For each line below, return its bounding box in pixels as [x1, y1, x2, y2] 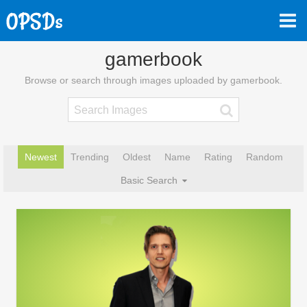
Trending [70, 151, 109, 162]
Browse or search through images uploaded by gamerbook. [25, 75, 282, 86]
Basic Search [120, 175, 180, 186]
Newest [24, 151, 57, 162]
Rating [204, 151, 232, 162]
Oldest [122, 151, 151, 162]
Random [245, 151, 283, 162]
